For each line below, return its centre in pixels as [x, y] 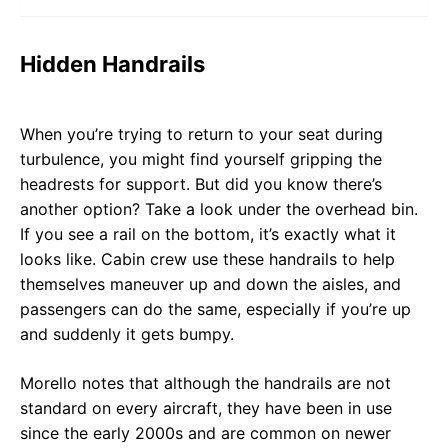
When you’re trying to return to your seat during [201, 133]
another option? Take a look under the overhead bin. [219, 208]
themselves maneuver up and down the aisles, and [210, 283]
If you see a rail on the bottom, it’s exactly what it [208, 233]
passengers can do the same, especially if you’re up [215, 308]
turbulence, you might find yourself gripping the [201, 158]
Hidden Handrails [112, 63]
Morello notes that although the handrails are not [205, 382]
